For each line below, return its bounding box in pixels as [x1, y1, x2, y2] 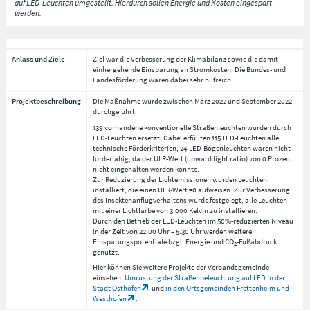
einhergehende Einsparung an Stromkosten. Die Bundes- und [92, 64, 286, 74]
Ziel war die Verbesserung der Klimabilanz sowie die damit [92, 54, 278, 64]
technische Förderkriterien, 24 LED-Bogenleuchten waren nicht [92, 143, 291, 153]
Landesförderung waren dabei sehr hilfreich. [92, 75, 233, 84]
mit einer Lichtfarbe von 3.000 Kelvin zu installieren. [92, 205, 257, 215]
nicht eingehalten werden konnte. [92, 163, 199, 174]
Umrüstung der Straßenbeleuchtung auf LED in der [124, 273, 285, 282]
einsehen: [92, 273, 125, 282]
